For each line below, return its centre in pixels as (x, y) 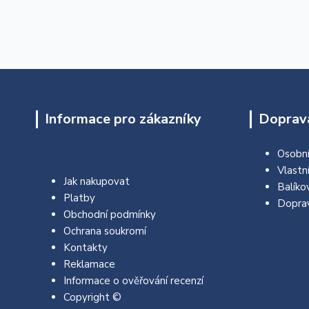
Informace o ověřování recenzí (133, 280)
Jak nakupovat (97, 181)
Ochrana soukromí (105, 231)
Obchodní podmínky (110, 214)
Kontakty (86, 247)
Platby (79, 198)
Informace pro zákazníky (123, 119)
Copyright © (92, 297)
